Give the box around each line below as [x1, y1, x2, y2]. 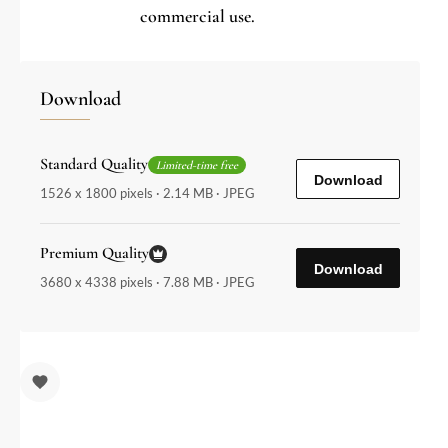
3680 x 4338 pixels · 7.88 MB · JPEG [40, 274, 255, 291]
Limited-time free [156, 157, 238, 172]
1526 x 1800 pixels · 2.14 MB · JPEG [40, 185, 255, 202]
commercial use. [140, 5, 255, 28]
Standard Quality [40, 154, 148, 175]
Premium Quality [40, 243, 149, 264]
